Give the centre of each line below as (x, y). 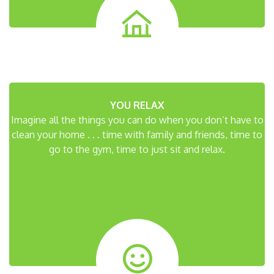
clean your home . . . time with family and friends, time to (137, 134)
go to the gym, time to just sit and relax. (137, 149)
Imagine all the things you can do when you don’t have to (137, 120)
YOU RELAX (137, 105)
